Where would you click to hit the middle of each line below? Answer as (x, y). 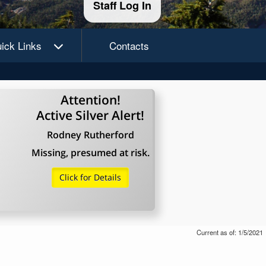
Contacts (129, 45)
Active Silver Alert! (91, 115)
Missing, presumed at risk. (90, 153)
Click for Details (91, 177)
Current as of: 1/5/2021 (230, 232)
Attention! (90, 100)
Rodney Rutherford (90, 135)
